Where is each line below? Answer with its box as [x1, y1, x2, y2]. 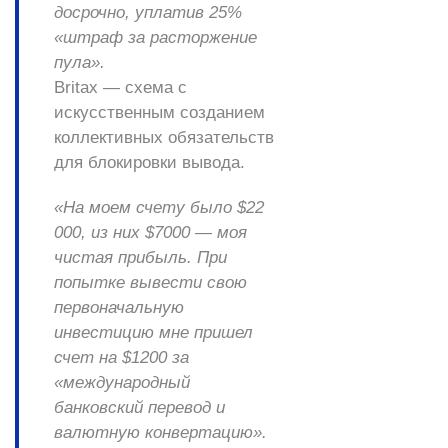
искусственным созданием [54, 103, 265, 123]
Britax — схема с [54, 78, 187, 98]
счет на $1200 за [54, 348, 189, 368]
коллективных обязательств [54, 128, 274, 148]
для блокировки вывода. [54, 153, 245, 173]
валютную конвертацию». [54, 423, 267, 443]
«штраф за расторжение [54, 28, 257, 48]
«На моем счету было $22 [54, 198, 264, 218]
